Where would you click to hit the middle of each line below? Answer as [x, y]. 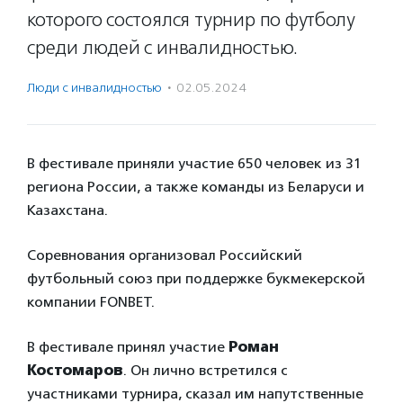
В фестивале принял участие [128, 347]
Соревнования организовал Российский [165, 255]
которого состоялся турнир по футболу [191, 20]
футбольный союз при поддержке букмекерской [196, 278]
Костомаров [75, 370]
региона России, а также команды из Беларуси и [196, 187]
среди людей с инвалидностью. [163, 48]
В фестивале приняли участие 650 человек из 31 [194, 163]
